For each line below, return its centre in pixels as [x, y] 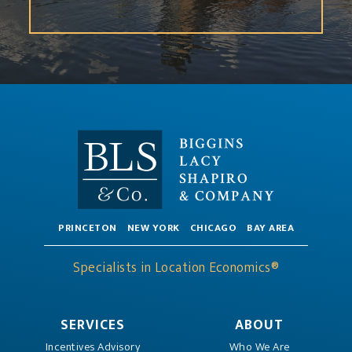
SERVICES [93, 324]
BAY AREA [270, 228]
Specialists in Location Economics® [176, 267]
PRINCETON [88, 228]
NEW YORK [153, 228]
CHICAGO [213, 228]
